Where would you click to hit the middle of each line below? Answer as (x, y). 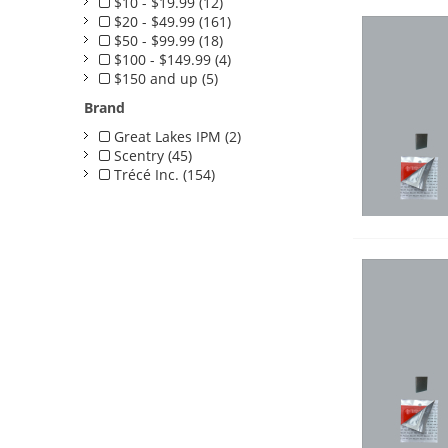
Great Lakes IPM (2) (175, 136)
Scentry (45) (151, 155)
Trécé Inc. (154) (162, 174)
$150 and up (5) (164, 78)
